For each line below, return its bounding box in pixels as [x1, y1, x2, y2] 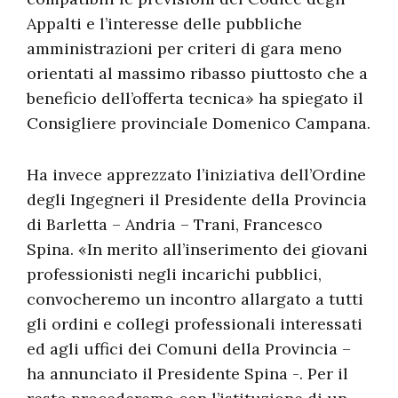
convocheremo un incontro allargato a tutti [27, 289, 363, 309]
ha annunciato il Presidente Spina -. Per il [27, 363, 348, 384]
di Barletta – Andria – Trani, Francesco [27, 214, 322, 235]
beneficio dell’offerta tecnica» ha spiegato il [27, 88, 363, 108]
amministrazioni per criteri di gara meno [27, 38, 342, 59]
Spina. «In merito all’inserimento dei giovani [27, 239, 368, 259]
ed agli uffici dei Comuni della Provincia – [27, 338, 351, 359]
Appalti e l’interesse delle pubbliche [27, 13, 302, 34]
